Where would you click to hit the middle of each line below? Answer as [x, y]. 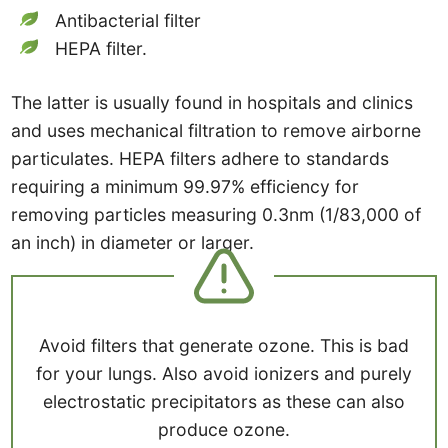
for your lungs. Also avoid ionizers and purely [224, 373]
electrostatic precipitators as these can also [224, 401]
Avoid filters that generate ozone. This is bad [224, 345]
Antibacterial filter [128, 20]
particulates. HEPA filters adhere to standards [200, 159]
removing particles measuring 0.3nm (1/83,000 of [216, 215]
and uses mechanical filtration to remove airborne [216, 131]
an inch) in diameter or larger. [133, 243]
